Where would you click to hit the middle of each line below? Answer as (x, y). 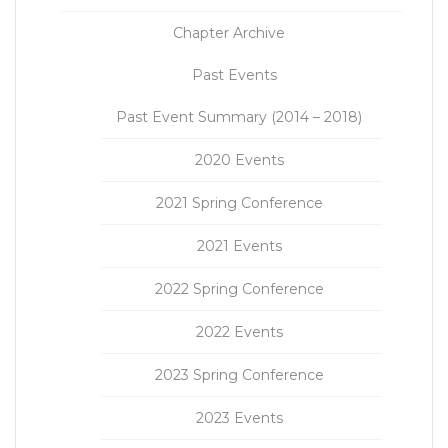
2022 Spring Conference (239, 289)
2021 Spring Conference (239, 203)
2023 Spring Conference (239, 375)
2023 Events (239, 418)
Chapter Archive (229, 33)
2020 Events (239, 160)
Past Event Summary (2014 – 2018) (239, 117)
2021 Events (239, 246)
